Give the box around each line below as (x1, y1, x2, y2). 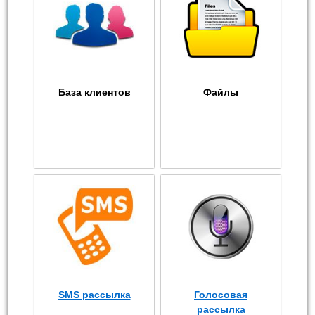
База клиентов (58, 86, 131, 98)
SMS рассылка (58, 289, 131, 301)
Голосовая (194, 289, 247, 301)
